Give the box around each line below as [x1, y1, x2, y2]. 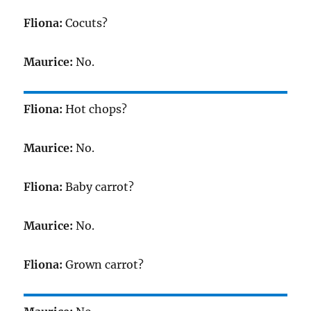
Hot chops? [62, 102, 128, 116]
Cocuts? [62, 16, 108, 30]
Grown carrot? [62, 258, 144, 271]
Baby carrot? [62, 180, 135, 194]
